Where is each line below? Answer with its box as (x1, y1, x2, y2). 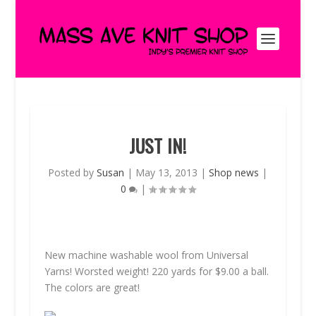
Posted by (48, 166, 97, 179)
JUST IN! (129, 132, 187, 159)
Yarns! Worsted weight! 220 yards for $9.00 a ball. (44, 265, 269, 278)
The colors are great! (44, 281, 140, 294)
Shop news (209, 166, 260, 179)
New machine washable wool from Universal (44, 248, 248, 262)
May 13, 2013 (135, 166, 198, 179)
